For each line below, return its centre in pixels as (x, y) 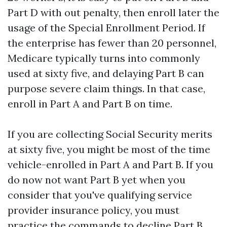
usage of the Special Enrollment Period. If (106, 28)
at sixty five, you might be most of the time (109, 149)
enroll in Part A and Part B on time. (90, 104)
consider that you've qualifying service (100, 195)
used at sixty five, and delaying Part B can (106, 73)
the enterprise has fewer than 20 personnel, (112, 43)
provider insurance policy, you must (93, 210)
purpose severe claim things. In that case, (106, 88)
